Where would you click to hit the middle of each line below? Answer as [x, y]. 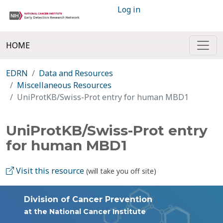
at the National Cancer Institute [85, 212]
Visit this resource [49, 171]
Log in [129, 9]
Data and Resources [76, 73]
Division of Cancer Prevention [88, 199]
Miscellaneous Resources [64, 85]
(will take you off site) [121, 171]
